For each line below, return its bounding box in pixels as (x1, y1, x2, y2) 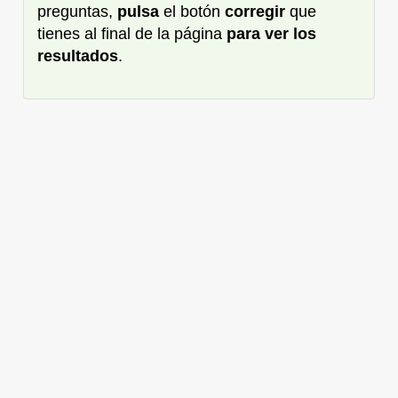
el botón (159, 2, 225, 20)
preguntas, (37, 2, 117, 20)
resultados (37, 46, 118, 65)
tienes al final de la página (37, 24, 227, 43)
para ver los (227, 24, 316, 43)
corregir (225, 2, 285, 20)
